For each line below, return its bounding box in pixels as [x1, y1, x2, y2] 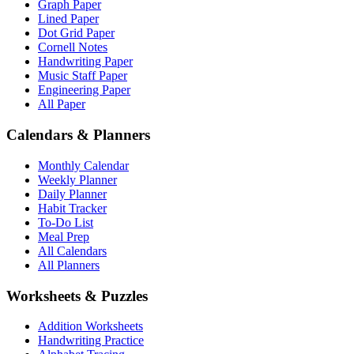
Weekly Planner [38, 172, 117, 186]
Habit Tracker [38, 201, 107, 215]
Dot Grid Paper [38, 26, 115, 40]
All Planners [38, 258, 100, 272]
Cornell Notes [38, 40, 107, 55]
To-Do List [38, 215, 93, 229]
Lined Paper [38, 12, 99, 26]
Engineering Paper [38, 83, 130, 97]
